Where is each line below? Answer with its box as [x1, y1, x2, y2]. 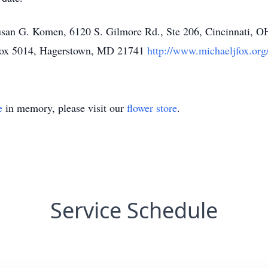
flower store [127, 100, 177, 115]
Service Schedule [50, 196, 218, 225]
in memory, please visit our [2, 100, 127, 115]
